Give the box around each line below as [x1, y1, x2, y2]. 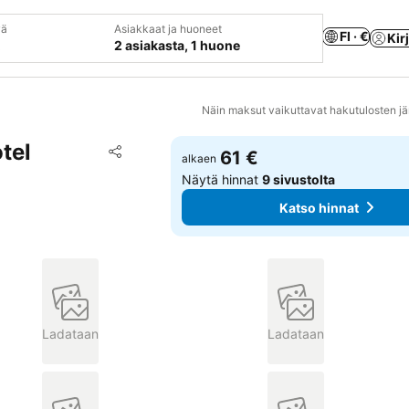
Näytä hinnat [182, 172, 263, 187]
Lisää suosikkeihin [130, 141, 255, 159]
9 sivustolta [262, 172, 336, 187]
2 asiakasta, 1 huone [114, 37, 240, 53]
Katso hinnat [279, 199, 360, 215]
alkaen [182, 152, 217, 165]
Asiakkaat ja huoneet [114, 22, 222, 36]
